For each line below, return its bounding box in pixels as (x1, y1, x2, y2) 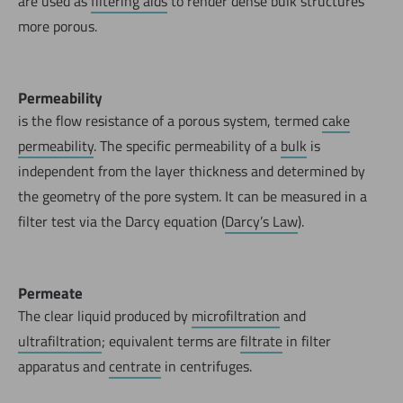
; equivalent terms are (102, 329, 240, 352)
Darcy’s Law (225, 210, 298, 232)
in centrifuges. (161, 354, 252, 377)
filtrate (240, 329, 282, 352)
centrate (109, 354, 161, 377)
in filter (282, 329, 331, 352)
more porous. (18, 14, 97, 37)
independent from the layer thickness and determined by (18, 159, 365, 182)
